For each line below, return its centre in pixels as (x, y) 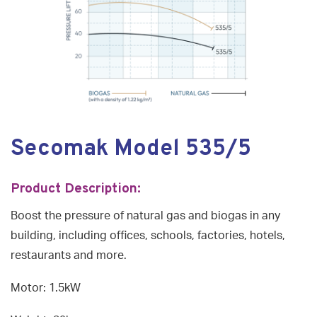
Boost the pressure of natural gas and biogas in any (145, 216)
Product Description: (77, 189)
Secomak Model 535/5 (131, 150)
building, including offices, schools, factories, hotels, (148, 236)
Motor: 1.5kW (46, 288)
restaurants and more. (70, 256)
